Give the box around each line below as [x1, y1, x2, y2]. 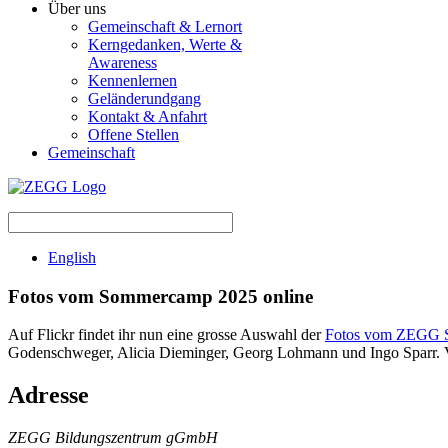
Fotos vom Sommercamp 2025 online [8, 285, 313, 307]
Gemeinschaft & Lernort [88, 18, 242, 35]
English [48, 249, 96, 266]
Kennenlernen [88, 72, 177, 89]
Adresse [8, 382, 89, 409]
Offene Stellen [88, 126, 179, 143]
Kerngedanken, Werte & [88, 36, 242, 53]
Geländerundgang [88, 90, 201, 107]
